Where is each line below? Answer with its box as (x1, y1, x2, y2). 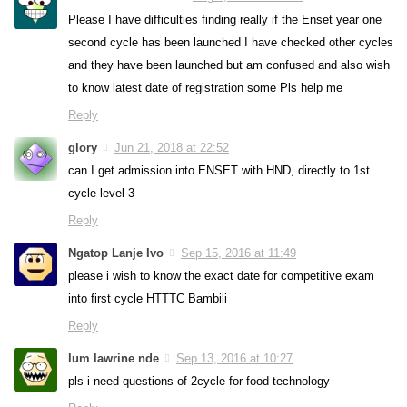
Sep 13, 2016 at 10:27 (176, 351, 293, 365)
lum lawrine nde (68, 351, 159, 365)
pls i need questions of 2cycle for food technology (68, 373, 330, 388)
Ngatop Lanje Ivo (68, 245, 164, 260)
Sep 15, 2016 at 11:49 (181, 245, 296, 260)
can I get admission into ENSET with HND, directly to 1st (68, 163, 370, 177)
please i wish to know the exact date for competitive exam (68, 268, 374, 283)
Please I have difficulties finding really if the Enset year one (68, 12, 382, 26)
